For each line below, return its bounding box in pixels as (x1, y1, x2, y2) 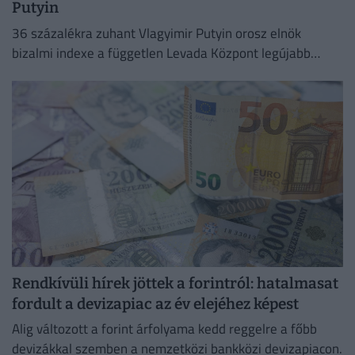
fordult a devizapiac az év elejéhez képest (12, 294, 299, 313)
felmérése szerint (12, 62, 113, 83)
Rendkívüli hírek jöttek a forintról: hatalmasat (12, 273, 338, 292)
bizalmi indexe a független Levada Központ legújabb (12, 42, 311, 63)
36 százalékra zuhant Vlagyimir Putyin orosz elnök (12, 22, 301, 44)
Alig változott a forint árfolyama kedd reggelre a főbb (12, 319, 317, 340)
